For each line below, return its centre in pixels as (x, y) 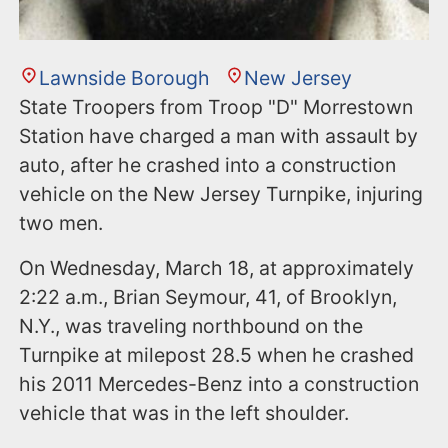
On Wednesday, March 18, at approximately (217, 268)
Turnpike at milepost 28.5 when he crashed (217, 355)
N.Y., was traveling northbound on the (191, 326)
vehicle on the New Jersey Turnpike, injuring (221, 194)
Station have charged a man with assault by (219, 136)
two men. (61, 223)
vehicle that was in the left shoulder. (187, 413)
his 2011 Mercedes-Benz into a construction (219, 384)
